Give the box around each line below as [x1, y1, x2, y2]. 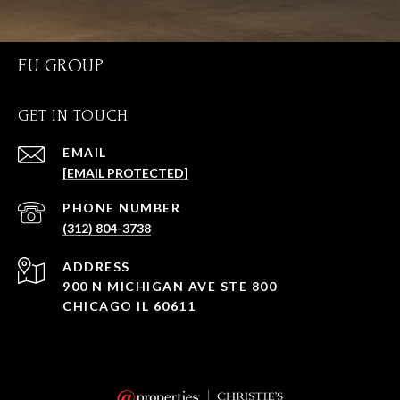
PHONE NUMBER [62, 200, 180, 216]
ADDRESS [62, 259, 130, 275]
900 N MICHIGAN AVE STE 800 [62, 279, 277, 295]
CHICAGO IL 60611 [62, 298, 196, 314]
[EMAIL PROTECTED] [62, 165, 188, 181]
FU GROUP [18, 55, 104, 77]
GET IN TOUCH [18, 107, 128, 125]
